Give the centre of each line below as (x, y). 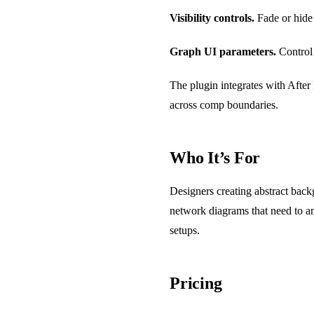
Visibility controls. (212, 18)
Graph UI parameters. (223, 51)
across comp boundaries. (224, 104)
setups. (185, 230)
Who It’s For (215, 157)
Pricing (196, 283)
